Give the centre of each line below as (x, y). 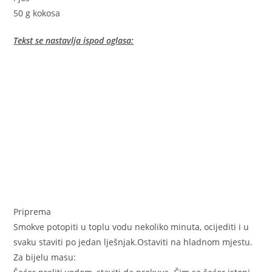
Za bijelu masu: (45, 257)
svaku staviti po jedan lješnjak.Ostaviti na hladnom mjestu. (133, 242)
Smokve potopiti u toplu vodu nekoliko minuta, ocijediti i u (131, 227)
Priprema (32, 212)
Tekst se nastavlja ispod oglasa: (74, 41)
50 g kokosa (37, 13)
